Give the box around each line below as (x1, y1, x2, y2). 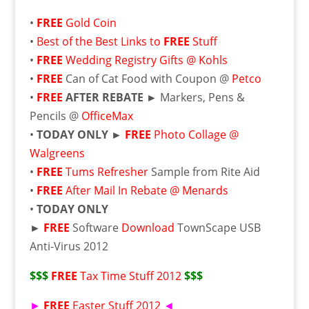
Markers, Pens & (157, 90, 245, 105)
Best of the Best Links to (36, 34, 163, 49)
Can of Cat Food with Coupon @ (62, 71, 232, 86)
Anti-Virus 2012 (29, 239, 108, 254)
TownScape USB (174, 220, 261, 235)
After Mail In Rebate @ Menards (65, 183, 228, 198)
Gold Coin (65, 15, 117, 30)
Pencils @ (29, 108, 81, 123)
